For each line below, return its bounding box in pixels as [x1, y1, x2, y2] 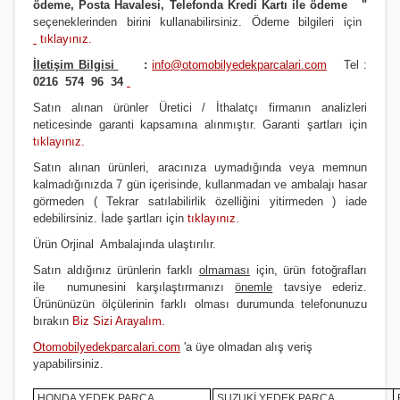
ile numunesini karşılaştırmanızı [33, 280, 236, 294]
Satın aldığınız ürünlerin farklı [33, 263, 199, 277]
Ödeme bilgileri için [242, 15, 362, 29]
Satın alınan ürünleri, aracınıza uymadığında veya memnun [33, 161, 367, 174]
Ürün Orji [33, 237, 79, 251]
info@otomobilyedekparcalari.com [152, 58, 328, 71]
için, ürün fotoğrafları [249, 263, 368, 277]
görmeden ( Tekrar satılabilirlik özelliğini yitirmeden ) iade [33, 195, 367, 208]
